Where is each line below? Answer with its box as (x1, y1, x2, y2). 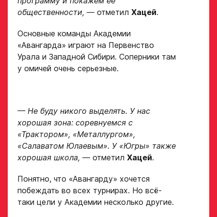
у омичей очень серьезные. (17, 63, 119, 74)
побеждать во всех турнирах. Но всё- (17, 186, 162, 196)
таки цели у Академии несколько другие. (17, 197, 174, 207)
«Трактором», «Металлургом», (17, 129, 135, 139)
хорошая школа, (17, 153, 80, 163)
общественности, (17, 7, 84, 17)
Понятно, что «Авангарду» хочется (17, 174, 150, 184)
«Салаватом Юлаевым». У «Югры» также (17, 141, 176, 151)
